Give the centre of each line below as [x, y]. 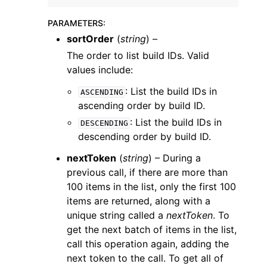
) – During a [175, 158]
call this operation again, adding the [148, 244]
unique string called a [117, 215]
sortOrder [90, 39]
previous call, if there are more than [147, 172]
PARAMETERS [75, 23]
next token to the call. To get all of [145, 258]
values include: [100, 70]
